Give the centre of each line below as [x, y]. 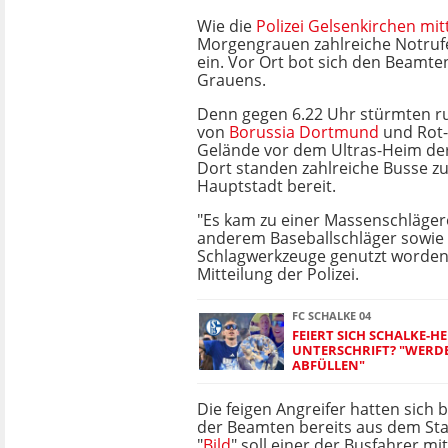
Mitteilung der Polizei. [278, 274]
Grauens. [231, 80]
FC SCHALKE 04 [331, 315]
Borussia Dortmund [304, 132]
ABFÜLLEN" [328, 365]
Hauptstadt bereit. [266, 186]
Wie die [226, 26]
